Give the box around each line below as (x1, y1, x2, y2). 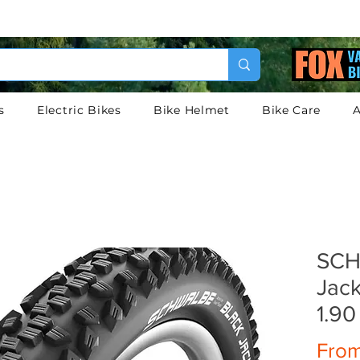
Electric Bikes (37, 103, 121, 117)
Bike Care (261, 103, 321, 117)
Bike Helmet (153, 103, 230, 117)
